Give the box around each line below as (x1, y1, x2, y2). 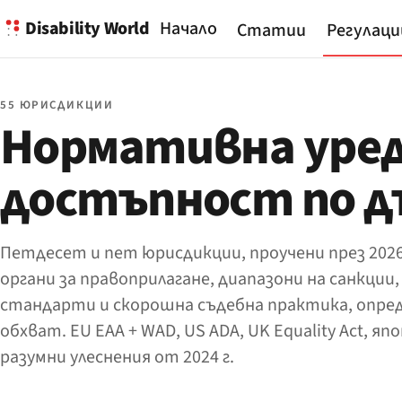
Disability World (25, 15, 150, 41)
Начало (159, 16, 217, 41)
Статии (237, 18, 307, 44)
